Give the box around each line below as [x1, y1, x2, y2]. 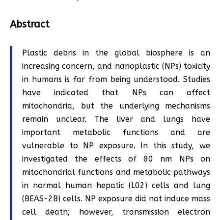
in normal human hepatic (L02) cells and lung [22, 181, 210, 191]
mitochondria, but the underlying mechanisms [22, 101, 210, 111]
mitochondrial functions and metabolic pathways [22, 167, 210, 177]
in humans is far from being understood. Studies [22, 75, 210, 84]
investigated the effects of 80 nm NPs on [22, 154, 210, 164]
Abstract [10, 19, 49, 30]
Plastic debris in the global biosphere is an [22, 48, 210, 58]
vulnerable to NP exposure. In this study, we [22, 141, 210, 151]
